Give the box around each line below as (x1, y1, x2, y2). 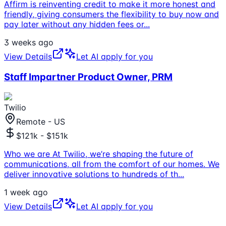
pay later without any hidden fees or (4, 19, 144, 30)
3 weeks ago (4, 37, 53, 48)
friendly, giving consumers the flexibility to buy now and (4, 9, 219, 20)
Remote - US (16, 116, 65, 127)
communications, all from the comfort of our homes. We (4, 158, 219, 169)
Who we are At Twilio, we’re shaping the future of (4, 148, 193, 159)
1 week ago (4, 187, 48, 197)
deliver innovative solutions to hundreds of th (4, 168, 178, 179)
